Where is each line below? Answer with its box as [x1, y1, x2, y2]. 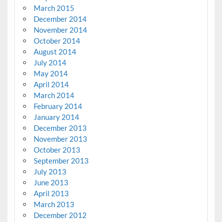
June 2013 [33, 178, 68, 187]
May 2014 [33, 69, 68, 78]
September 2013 [33, 156, 89, 166]
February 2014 [33, 102, 82, 111]
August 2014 [33, 47, 76, 56]
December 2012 [33, 211, 87, 220]
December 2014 [33, 14, 87, 24]
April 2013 [33, 189, 69, 198]
